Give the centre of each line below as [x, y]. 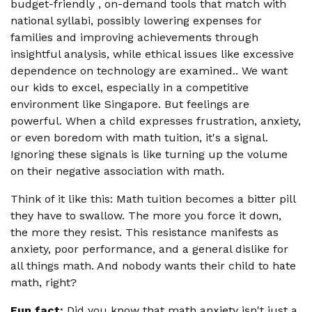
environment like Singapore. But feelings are [130, 104]
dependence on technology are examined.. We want [149, 70]
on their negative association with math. [117, 171]
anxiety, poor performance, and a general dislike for [149, 249]
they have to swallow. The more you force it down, [146, 215]
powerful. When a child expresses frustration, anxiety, [156, 120]
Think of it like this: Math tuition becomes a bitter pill [153, 198]
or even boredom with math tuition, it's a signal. [139, 137]
